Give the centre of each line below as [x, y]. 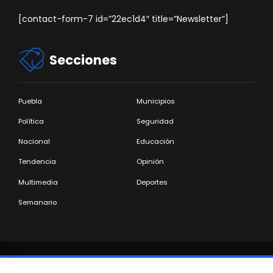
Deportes [152, 182]
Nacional [34, 142]
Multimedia [38, 182]
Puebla [30, 101]
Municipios [156, 101]
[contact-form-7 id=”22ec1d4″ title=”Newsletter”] [123, 19]
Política [31, 122]
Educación [155, 142]
